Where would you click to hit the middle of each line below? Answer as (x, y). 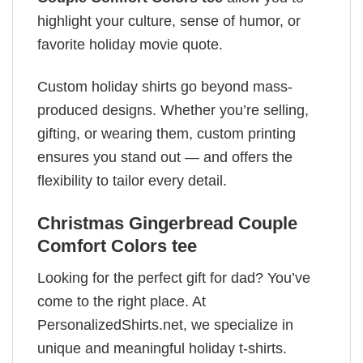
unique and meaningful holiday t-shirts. (162, 348)
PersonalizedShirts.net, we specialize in (165, 325)
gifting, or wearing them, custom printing (167, 134)
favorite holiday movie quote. (130, 44)
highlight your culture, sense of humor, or (169, 21)
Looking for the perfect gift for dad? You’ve (174, 278)
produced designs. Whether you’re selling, (173, 111)
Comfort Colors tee (117, 246)
